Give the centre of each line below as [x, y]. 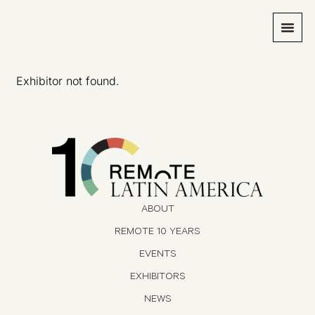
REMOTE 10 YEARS [157, 232]
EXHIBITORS [157, 277]
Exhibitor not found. [68, 81]
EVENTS [157, 255]
